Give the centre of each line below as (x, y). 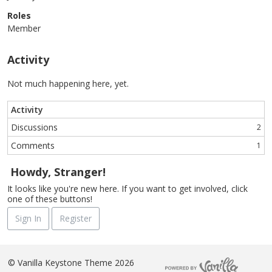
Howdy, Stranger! (58, 172)
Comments (33, 145)
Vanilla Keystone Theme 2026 (74, 262)
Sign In (28, 218)
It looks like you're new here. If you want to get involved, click (127, 189)
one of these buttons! (50, 199)
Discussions (34, 127)
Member (24, 28)
